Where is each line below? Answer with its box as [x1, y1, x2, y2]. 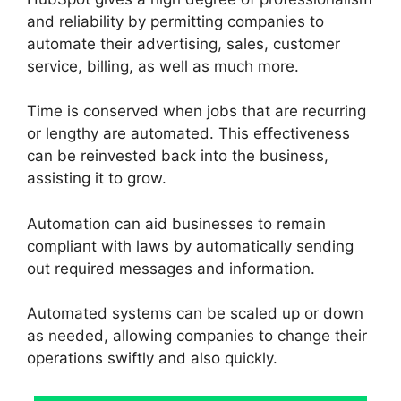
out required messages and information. [27, 259, 315, 277]
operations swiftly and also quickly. [27, 349, 277, 368]
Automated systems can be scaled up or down [27, 304, 363, 323]
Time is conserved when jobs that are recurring [27, 102, 366, 121]
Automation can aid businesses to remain [27, 214, 326, 233]
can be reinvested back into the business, [27, 147, 328, 166]
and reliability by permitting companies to [27, 12, 324, 30]
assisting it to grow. [27, 169, 166, 188]
